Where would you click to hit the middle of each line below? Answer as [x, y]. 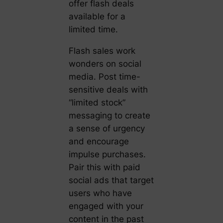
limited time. [93, 29]
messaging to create [109, 115]
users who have [100, 193]
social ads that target [111, 180]
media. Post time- [104, 76]
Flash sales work [102, 51]
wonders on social [105, 63]
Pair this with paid [104, 167]
